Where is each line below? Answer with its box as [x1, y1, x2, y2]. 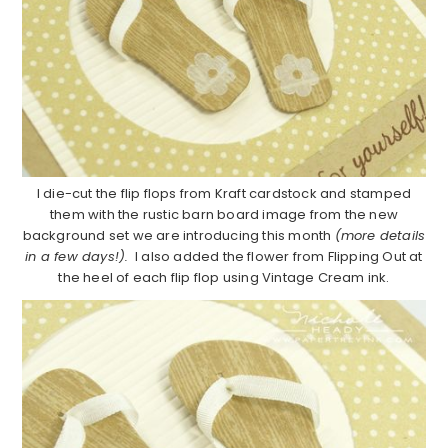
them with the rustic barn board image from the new [49, 205, 398, 225]
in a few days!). [25, 247, 129, 267]
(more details [334, 226, 426, 246]
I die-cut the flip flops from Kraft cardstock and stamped [36, 184, 412, 204]
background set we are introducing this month [22, 226, 335, 246]
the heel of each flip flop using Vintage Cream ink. [58, 268, 390, 288]
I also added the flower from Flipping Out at [128, 247, 423, 267]
